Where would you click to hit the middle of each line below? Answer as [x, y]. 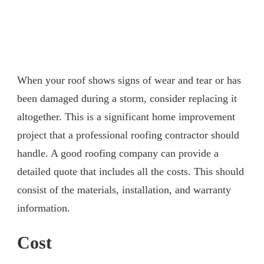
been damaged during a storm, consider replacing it [127, 98]
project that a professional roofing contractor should [128, 135]
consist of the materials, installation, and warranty [124, 189]
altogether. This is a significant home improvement [126, 116]
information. [44, 208]
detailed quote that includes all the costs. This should [131, 171]
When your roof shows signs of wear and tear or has [129, 80]
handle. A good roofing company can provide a [118, 153]
